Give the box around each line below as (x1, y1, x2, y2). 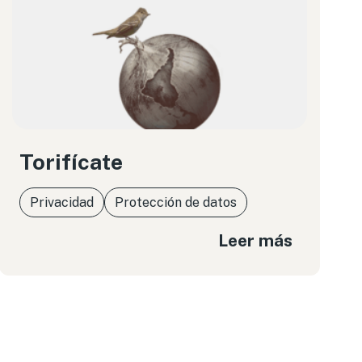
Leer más (217, 229, 293, 250)
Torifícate (19, 149, 123, 175)
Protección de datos (114, 195, 237, 210)
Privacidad (29, 195, 94, 210)
